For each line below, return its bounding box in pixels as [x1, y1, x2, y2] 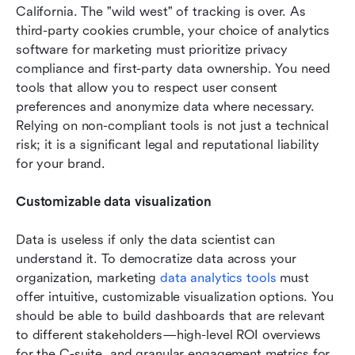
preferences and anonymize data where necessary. [16, 99, 315, 115]
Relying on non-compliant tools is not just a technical [16, 118, 330, 134]
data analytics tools [159, 270, 277, 286]
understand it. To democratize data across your [16, 251, 297, 267]
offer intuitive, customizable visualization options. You [16, 289, 334, 305]
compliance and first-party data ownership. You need [16, 61, 330, 77]
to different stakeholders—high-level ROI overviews [16, 327, 321, 343]
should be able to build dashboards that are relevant [16, 308, 326, 324]
